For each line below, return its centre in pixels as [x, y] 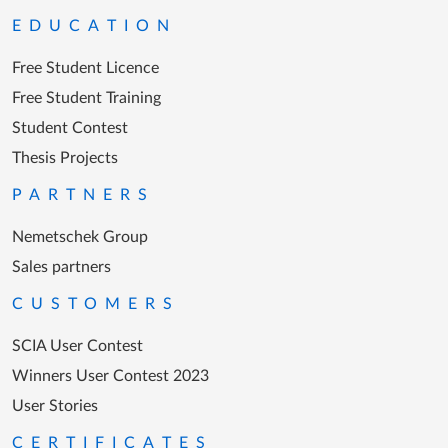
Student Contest [70, 127]
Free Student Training [86, 97]
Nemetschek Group [80, 236]
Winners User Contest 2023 [110, 375]
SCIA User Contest [77, 345]
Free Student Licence [85, 67]
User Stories [55, 405]
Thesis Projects [65, 157]
